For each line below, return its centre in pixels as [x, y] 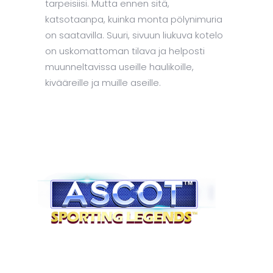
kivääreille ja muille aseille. [103, 83]
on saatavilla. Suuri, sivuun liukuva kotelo [134, 35]
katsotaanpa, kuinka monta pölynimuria [134, 19]
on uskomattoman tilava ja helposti [125, 51]
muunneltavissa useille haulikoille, [119, 67]
